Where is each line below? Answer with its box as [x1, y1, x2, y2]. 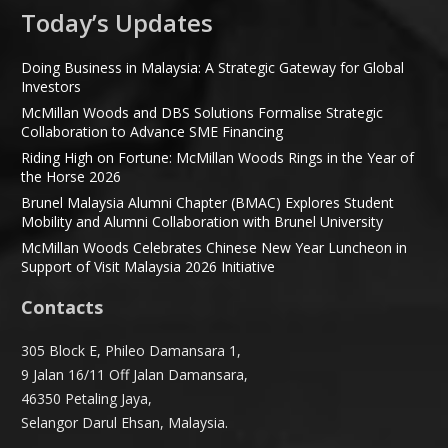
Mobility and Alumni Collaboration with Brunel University [21, 212, 383, 231]
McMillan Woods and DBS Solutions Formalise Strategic [21, 103, 383, 122]
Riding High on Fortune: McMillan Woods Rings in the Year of [21, 148, 414, 167]
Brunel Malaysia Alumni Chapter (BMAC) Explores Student [21, 193, 394, 212]
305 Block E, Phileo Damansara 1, [21, 341, 241, 360]
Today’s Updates [21, 6, 213, 39]
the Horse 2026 [21, 167, 121, 186]
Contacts [21, 295, 103, 319]
